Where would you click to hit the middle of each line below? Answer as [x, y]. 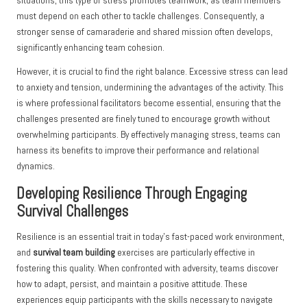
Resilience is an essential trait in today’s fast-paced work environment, [150, 237]
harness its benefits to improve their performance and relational [138, 151]
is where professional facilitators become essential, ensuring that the [149, 103]
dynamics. [36, 167]
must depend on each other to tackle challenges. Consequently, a [140, 16]
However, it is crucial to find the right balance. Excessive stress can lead [152, 72]
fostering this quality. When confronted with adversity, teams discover [147, 269]
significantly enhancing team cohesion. [90, 48]
